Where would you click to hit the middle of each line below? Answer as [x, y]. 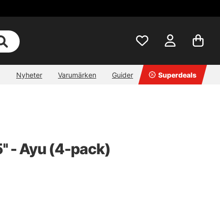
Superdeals [177, 75]
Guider [123, 75]
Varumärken [77, 75]
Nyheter [29, 75]
